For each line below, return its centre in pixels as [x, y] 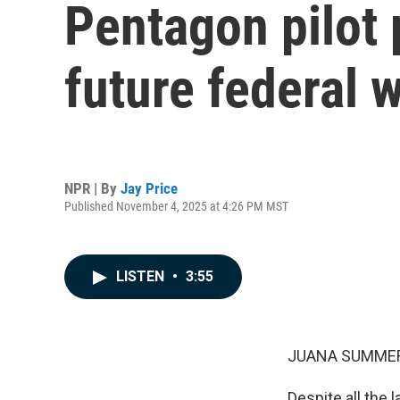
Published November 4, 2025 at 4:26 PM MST [176, 206]
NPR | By [92, 188]
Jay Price [149, 188]
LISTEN [142, 276]
